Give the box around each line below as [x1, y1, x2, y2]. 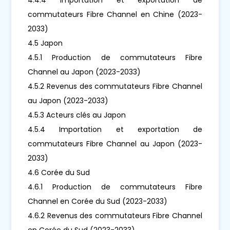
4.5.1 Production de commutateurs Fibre [28, 52, 202, 63]
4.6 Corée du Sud [28, 167, 90, 178]
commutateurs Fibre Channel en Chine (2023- [28, 9, 202, 20]
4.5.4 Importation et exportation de [28, 124, 202, 135]
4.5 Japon [28, 37, 63, 48]
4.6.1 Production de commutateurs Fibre [28, 181, 202, 192]
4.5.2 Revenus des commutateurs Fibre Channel [28, 81, 202, 91]
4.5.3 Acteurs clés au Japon [28, 109, 126, 120]
